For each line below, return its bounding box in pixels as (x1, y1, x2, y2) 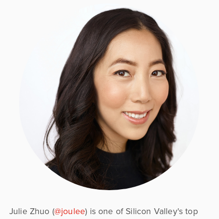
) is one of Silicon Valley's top (85, 206, 198, 217)
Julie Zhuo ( (9, 206, 54, 217)
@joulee (54, 206, 86, 217)
